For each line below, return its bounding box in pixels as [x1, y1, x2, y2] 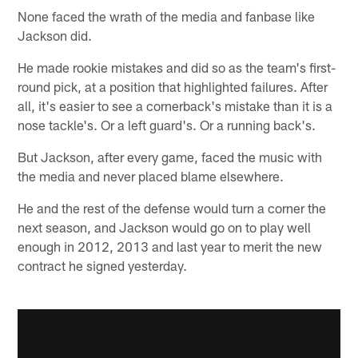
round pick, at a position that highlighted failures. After [18, 78, 328, 95]
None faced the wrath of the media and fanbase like [18, 8, 316, 25]
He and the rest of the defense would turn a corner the [18, 200, 327, 217]
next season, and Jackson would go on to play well [18, 219, 312, 236]
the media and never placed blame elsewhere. [18, 168, 284, 185]
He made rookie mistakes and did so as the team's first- [18, 59, 336, 76]
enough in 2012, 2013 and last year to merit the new [18, 238, 323, 255]
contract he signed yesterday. [18, 257, 188, 274]
